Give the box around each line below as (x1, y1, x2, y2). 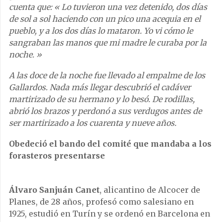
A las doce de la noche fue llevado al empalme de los (9, 70, 205, 80)
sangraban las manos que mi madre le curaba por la (9, 37, 207, 48)
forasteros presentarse (9, 150, 105, 161)
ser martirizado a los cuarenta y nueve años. (9, 117, 176, 128)
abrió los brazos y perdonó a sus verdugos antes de (9, 106, 202, 116)
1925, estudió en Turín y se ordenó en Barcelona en (9, 208, 210, 219)
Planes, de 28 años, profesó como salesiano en (9, 196, 194, 207)
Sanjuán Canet (39, 184, 100, 195)
